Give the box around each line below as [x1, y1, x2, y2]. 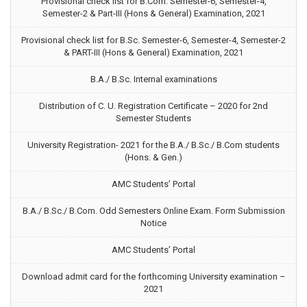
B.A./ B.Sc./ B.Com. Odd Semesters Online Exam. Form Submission [22, 206, 285, 216]
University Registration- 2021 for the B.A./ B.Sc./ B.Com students [27, 140, 280, 150]
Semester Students [116, 113, 191, 123]
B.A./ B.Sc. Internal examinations [90, 74, 217, 84]
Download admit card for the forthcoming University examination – [21, 271, 286, 282]
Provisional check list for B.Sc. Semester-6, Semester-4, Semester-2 [21, 35, 286, 45]
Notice [140, 218, 167, 228]
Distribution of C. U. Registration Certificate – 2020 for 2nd [39, 101, 268, 111]
